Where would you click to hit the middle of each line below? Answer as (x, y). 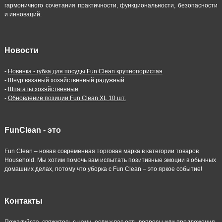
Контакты (23, 201)
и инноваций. (23, 14)
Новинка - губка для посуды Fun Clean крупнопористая (85, 71)
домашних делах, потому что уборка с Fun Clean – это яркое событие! (103, 169)
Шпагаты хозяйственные (43, 89)
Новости (21, 50)
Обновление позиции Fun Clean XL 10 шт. (67, 98)
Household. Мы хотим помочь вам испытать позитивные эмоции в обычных (110, 160)
